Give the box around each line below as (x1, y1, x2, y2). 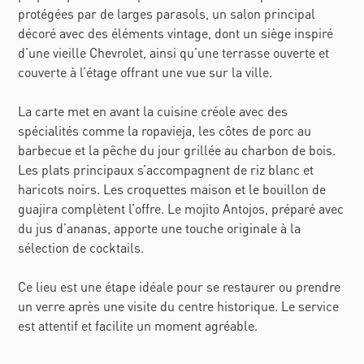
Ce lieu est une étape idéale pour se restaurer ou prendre (18, 278, 341, 296)
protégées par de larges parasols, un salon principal (18, 5, 316, 23)
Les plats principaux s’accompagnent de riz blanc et (18, 161, 314, 179)
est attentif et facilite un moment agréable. (18, 317, 258, 335)
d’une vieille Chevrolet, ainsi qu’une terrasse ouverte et (18, 44, 330, 62)
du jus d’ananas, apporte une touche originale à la (18, 219, 301, 237)
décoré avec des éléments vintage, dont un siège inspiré (18, 24, 334, 42)
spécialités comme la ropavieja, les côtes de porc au (18, 122, 312, 140)
